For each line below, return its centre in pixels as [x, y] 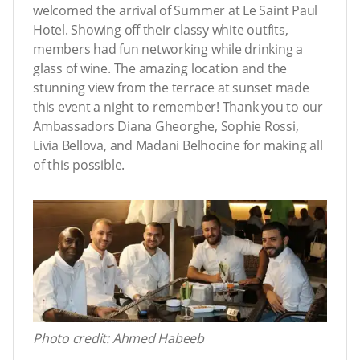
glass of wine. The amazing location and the [160, 68]
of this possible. [79, 164]
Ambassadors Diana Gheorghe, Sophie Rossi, [166, 126]
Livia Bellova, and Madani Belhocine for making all [178, 145]
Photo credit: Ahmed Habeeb [119, 339]
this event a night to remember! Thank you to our [178, 106]
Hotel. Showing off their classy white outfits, [161, 29]
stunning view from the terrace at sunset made [171, 87]
